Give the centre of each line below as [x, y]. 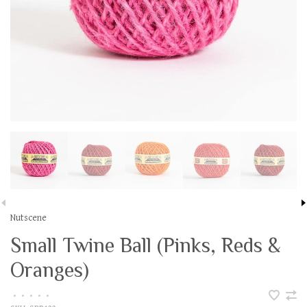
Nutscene [28, 218]
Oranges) [50, 270]
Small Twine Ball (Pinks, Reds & [146, 245]
